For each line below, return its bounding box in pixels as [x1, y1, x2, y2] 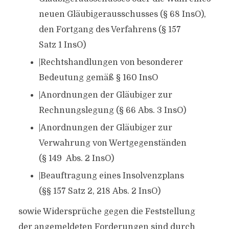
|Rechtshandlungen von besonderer [38, 58, 183, 67]
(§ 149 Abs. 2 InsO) [38, 154, 114, 163]
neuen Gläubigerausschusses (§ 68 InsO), [38, 10, 206, 19]
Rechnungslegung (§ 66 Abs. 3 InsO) [38, 106, 186, 115]
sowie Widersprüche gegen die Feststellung [18, 207, 195, 216]
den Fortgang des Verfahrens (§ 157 [38, 25, 181, 34]
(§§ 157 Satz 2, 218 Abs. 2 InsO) [38, 187, 161, 196]
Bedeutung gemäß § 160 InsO [38, 73, 158, 82]
